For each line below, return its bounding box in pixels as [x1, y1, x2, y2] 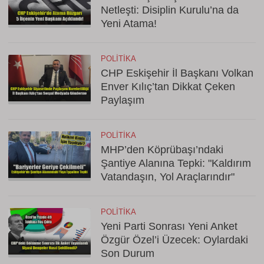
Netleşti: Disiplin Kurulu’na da [101, 4, 239, 16]
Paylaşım [101, 94, 144, 106]
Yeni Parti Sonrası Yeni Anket [101, 220, 237, 232]
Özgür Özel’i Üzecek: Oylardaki [101, 234, 248, 246]
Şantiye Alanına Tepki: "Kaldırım [101, 157, 251, 169]
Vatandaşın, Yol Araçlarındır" [101, 171, 235, 183]
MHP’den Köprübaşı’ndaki [101, 144, 223, 156]
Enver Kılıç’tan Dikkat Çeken [101, 81, 235, 93]
